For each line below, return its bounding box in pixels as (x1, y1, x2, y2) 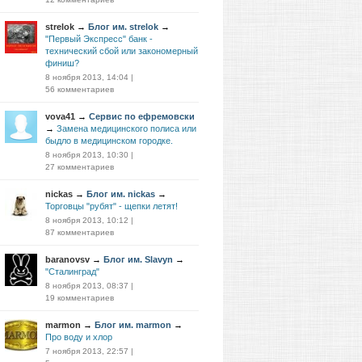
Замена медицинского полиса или (57, 124, 196, 133)
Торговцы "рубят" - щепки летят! (45, 201, 178, 211)
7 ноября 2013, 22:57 (45, 347, 128, 356)
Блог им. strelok (88, 22, 158, 32)
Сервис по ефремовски (89, 112, 195, 121)
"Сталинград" (45, 267, 99, 276)
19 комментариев (45, 293, 114, 302)
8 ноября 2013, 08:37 (45, 281, 128, 290)
